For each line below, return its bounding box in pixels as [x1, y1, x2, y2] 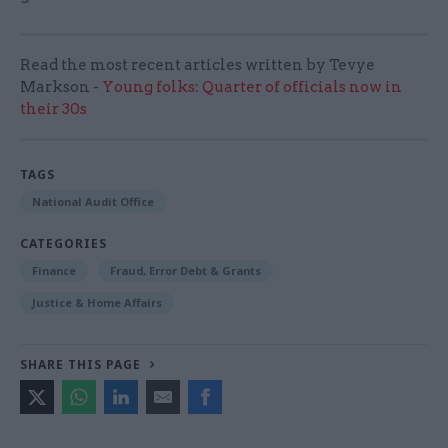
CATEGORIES [20, 234, 107, 252]
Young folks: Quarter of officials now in [102, 77, 402, 96]
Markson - [20, 77, 102, 96]
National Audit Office [32, 193, 154, 209]
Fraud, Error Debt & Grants [110, 262, 261, 278]
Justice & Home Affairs [32, 294, 162, 310]
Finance [32, 262, 76, 278]
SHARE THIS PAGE [20, 355, 141, 373]
